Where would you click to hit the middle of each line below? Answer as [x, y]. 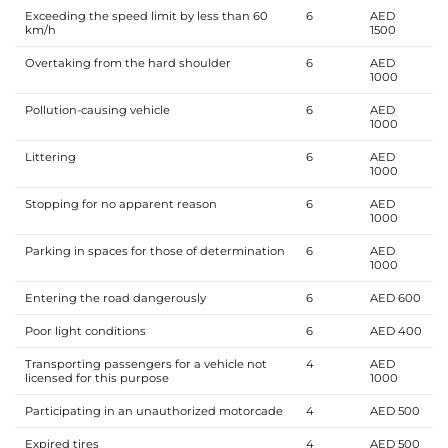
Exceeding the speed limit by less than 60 [146, 15]
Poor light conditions [85, 330]
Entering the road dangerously [115, 297]
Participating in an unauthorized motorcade [155, 410]
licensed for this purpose [98, 377]
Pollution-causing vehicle [98, 109]
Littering [51, 156]
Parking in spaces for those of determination [154, 250]
